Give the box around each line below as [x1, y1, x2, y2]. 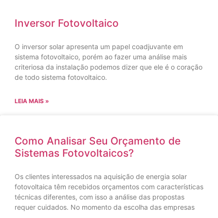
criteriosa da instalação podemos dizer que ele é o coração [15, 62, 202, 71]
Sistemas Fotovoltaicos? [15, 146, 134, 159]
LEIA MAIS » [15, 97, 49, 105]
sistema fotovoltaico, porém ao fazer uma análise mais [15, 52, 187, 61]
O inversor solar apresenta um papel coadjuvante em [15, 42, 183, 51]
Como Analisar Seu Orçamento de [15, 134, 181, 147]
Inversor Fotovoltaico [15, 17, 119, 29]
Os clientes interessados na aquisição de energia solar [15, 172, 187, 181]
